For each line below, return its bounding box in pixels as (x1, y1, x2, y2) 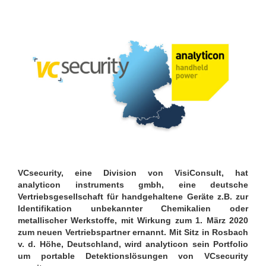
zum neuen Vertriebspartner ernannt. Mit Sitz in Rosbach (18, 227, 248, 237)
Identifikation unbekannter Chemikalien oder (18, 203, 248, 213)
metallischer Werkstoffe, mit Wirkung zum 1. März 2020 (18, 215, 248, 225)
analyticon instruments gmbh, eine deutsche (18, 179, 248, 189)
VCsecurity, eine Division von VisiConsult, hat (18, 167, 248, 178)
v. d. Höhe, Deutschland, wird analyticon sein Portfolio (18, 239, 248, 249)
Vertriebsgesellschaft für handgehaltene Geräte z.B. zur (18, 191, 248, 201)
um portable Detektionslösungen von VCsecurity (18, 251, 248, 261)
